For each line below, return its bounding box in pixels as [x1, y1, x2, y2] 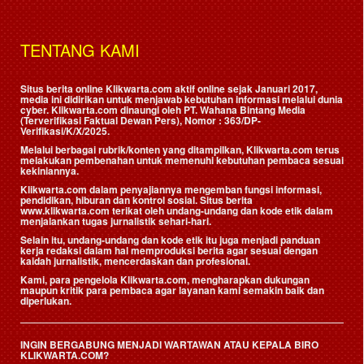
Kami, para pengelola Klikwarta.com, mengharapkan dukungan [20, 271, 310, 287]
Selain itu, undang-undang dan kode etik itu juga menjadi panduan [20, 232, 320, 247]
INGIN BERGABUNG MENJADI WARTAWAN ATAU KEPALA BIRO [20, 336, 318, 352]
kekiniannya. [20, 162, 81, 178]
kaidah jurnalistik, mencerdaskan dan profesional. [20, 253, 253, 268]
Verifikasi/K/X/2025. [20, 123, 110, 138]
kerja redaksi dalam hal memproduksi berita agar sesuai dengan [20, 242, 318, 258]
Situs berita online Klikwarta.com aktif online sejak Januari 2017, [20, 80, 318, 96]
